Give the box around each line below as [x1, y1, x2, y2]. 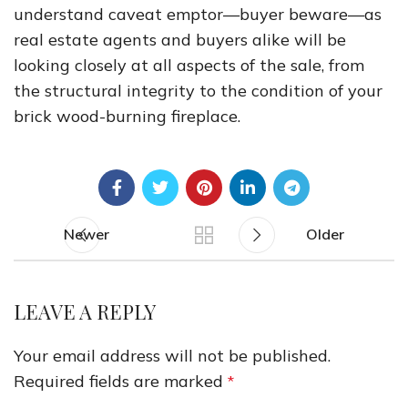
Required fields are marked [14, 371, 228, 393]
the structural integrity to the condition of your [14, 80, 382, 101]
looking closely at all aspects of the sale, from [14, 55, 364, 76]
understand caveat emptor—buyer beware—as [14, 4, 382, 25]
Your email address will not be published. [14, 345, 331, 367]
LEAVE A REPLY [14, 298, 156, 325]
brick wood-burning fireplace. [14, 106, 240, 127]
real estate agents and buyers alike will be [14, 29, 346, 50]
